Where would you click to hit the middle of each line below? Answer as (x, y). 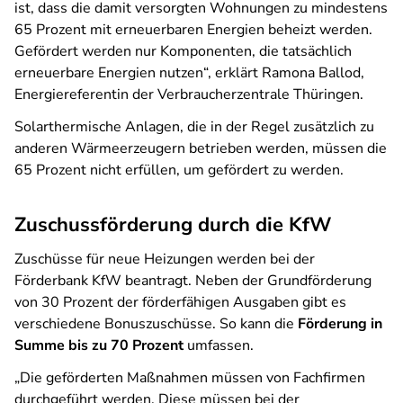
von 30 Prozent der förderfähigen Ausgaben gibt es (180, 302)
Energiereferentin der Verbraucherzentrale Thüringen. (189, 94)
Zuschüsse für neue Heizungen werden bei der (165, 259)
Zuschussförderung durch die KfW (173, 225)
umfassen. (219, 345)
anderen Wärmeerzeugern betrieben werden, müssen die (201, 148)
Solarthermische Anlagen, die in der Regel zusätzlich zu (194, 127)
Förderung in (340, 324)
